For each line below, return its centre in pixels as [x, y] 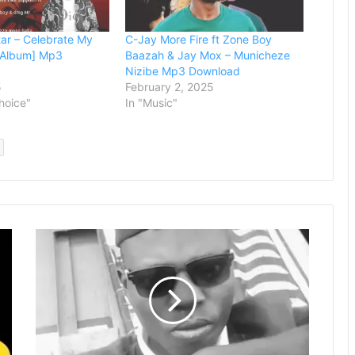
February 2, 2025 [170, 87]
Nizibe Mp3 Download [183, 71]
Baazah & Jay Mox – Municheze [208, 55]
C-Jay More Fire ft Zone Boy [199, 40]
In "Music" [152, 103]
